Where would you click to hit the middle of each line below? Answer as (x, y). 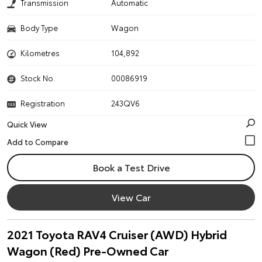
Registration (43, 103)
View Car (131, 197)
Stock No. (38, 78)
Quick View (27, 124)
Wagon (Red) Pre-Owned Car (88, 250)
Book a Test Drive (131, 167)
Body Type (39, 27)
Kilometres (40, 53)
